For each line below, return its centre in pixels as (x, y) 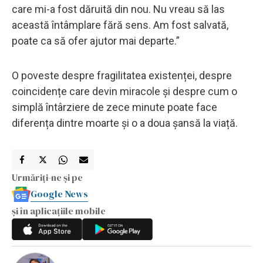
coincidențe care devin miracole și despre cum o (124, 91)
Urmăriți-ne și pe (47, 177)
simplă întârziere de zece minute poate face (114, 107)
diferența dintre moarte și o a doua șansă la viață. (125, 123)
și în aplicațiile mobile (59, 210)
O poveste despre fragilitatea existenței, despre (122, 75)
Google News (59, 193)
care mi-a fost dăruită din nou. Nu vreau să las (118, 9)
